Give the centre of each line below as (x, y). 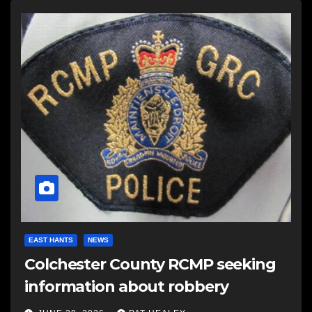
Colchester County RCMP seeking (150, 264)
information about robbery (126, 287)
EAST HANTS (51, 240)
